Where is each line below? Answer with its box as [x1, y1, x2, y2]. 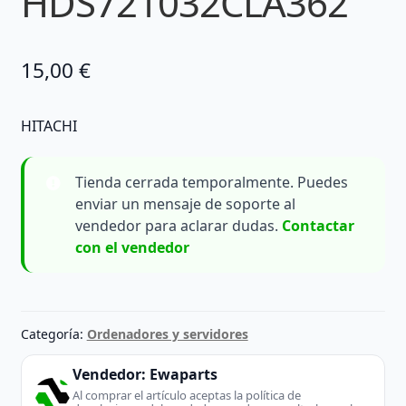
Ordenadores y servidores [86, 325, 248, 343]
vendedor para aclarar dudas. [74, 216, 282, 237]
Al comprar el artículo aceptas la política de [72, 387, 301, 404]
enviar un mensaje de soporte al [74, 194, 295, 215]
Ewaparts [149, 364, 217, 385]
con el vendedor [74, 237, 189, 258]
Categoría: [20, 325, 87, 343]
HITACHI [20, 115, 77, 136]
